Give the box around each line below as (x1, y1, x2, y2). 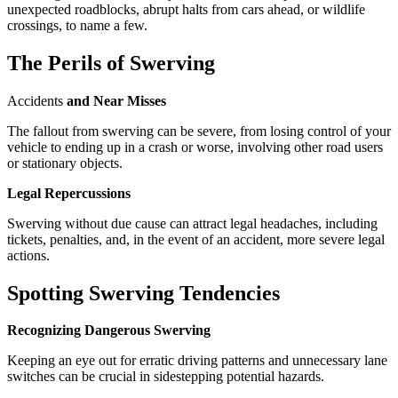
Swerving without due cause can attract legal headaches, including (7, 215, 378, 231)
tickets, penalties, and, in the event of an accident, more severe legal (7, 231, 385, 247)
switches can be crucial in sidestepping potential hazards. (7, 369, 324, 385)
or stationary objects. (7, 155, 123, 171)
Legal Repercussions (7, 185, 131, 201)
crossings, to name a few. (7, 17, 147, 33)
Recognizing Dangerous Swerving (7, 322, 211, 338)
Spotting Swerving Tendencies (7, 281, 280, 305)
